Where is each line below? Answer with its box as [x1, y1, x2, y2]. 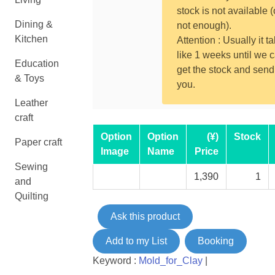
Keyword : [92, 255, 139, 266]
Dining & [15, 19, 53, 29]
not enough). [176, 20, 231, 31]
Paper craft [15, 137, 62, 147]
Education [15, 58, 59, 69]
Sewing [15, 161, 48, 172]
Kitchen [15, 34, 48, 44]
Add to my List [105, 236, 167, 246]
